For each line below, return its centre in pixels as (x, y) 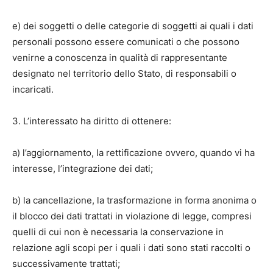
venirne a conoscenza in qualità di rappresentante (120, 58)
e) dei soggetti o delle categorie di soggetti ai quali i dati (133, 26)
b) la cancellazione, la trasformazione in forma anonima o (134, 200)
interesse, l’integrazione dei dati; (83, 168)
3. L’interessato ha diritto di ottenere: (92, 121)
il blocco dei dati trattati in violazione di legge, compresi (132, 216)
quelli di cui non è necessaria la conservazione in (118, 232)
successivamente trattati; (66, 264)
